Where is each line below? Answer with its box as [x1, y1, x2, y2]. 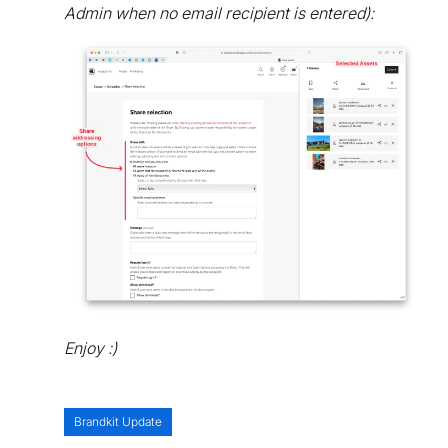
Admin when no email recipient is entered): [64, 2, 374, 23]
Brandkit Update [74, 414, 162, 430]
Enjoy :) [64, 338, 117, 359]
